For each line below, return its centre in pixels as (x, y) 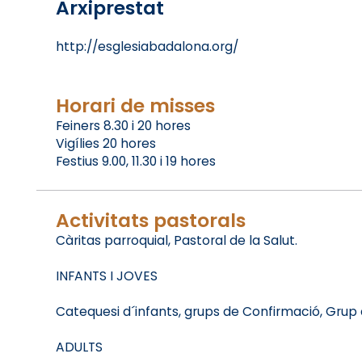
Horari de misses (135, 106)
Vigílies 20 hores (105, 144)
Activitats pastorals (150, 221)
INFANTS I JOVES (106, 276)
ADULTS (79, 347)
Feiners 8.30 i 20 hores (123, 126)
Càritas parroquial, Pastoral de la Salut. (176, 241)
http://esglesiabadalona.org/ (147, 47)
